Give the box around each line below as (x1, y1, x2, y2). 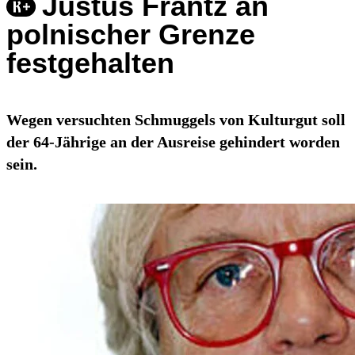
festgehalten (6, 47, 174, 80)
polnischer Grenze (6, 18, 255, 52)
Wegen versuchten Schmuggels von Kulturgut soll (6, 111, 345, 129)
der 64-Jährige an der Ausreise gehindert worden (6, 133, 340, 151)
